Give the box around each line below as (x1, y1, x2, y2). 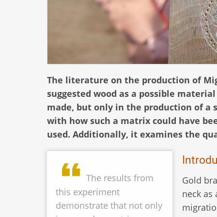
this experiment (56, 186, 120, 198)
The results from (86, 172, 154, 184)
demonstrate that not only (56, 200, 162, 212)
